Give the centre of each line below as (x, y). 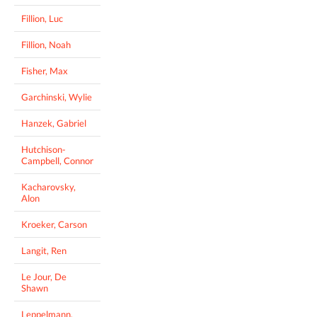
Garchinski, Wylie (57, 97)
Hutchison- (44, 150)
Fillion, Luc (42, 19)
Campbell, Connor (57, 161)
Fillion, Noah (46, 45)
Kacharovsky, (48, 187)
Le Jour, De (44, 277)
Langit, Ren (44, 251)
